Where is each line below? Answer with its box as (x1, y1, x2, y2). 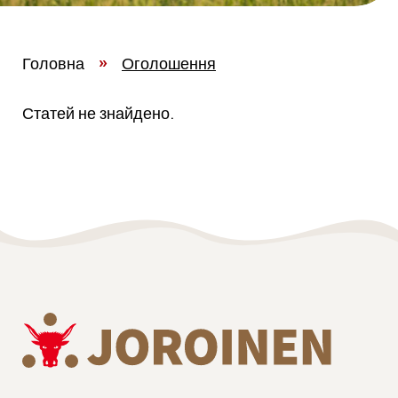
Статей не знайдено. (22, 104, 174, 123)
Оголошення (122, 54, 216, 73)
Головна (22, 54, 84, 73)
